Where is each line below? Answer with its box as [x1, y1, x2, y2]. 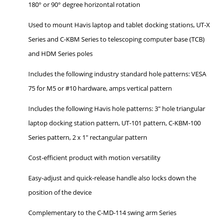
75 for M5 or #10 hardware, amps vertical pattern [28, 83, 172, 93]
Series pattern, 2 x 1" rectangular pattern [28, 132, 148, 142]
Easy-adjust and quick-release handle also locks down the [28, 173, 197, 182]
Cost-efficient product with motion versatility [28, 153, 161, 162]
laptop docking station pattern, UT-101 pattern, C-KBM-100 [28, 118, 201, 127]
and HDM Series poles [28, 49, 93, 58]
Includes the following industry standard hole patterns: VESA [28, 69, 207, 78]
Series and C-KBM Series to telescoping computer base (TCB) [28, 34, 205, 44]
